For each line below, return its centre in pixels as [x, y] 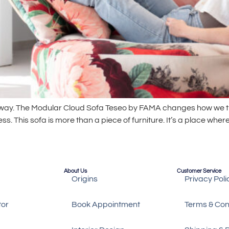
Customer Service [199, 171]
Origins [85, 179]
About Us [76, 171]
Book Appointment [106, 204]
